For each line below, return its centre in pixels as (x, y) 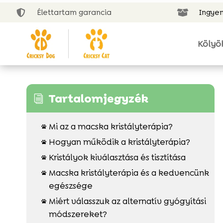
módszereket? (78, 214)
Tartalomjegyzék (98, 98)
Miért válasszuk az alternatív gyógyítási (127, 201)
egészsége (70, 185)
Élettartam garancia (74, 12)
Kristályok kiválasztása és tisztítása (117, 157)
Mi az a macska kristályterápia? (111, 126)
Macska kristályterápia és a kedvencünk (129, 172)
